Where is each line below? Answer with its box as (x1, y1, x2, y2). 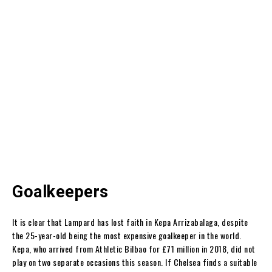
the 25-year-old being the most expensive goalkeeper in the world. (12, 228, 242, 242)
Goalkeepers (12, 182, 109, 202)
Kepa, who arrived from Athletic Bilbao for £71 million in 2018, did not (12, 242, 256, 255)
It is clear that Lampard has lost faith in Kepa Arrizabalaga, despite (12, 215, 248, 228)
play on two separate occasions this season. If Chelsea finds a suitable (12, 255, 257, 268)
